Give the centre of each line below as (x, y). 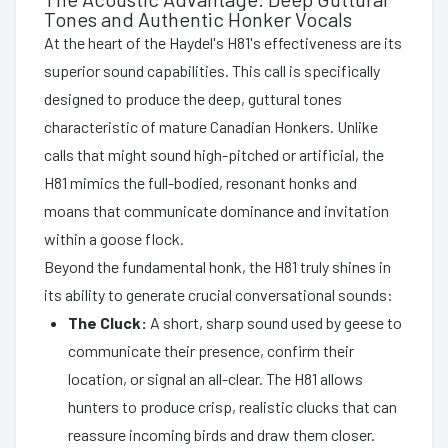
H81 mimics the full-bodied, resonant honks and (200, 182)
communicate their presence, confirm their (211, 350)
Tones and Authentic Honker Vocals (198, 18)
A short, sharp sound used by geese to (274, 322)
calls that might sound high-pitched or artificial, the (214, 154)
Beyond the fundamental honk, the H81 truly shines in (217, 266)
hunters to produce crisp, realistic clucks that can (232, 406)
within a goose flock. (114, 238)
